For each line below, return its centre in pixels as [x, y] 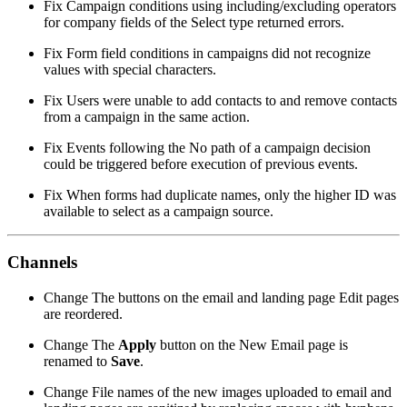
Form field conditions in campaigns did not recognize [217, 53]
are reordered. [83, 314]
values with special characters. [130, 69]
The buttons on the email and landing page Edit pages [243, 298]
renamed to [77, 362]
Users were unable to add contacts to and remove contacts [230, 100]
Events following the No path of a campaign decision [217, 147]
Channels [42, 263]
